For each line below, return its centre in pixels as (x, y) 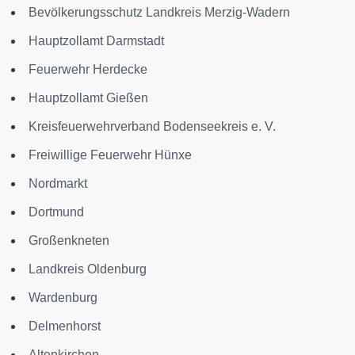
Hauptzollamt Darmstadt (96, 41)
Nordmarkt (58, 183)
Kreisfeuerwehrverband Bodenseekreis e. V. (152, 126)
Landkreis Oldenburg (88, 269)
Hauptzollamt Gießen (88, 98)
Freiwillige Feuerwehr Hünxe (110, 155)
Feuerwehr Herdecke (88, 69)
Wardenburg (63, 298)
